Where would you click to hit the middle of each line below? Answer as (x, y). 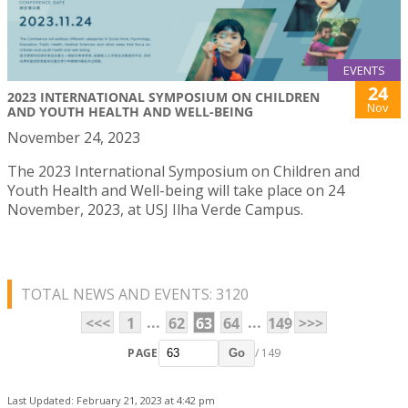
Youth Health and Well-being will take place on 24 (176, 190)
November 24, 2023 (74, 137)
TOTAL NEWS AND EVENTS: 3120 (135, 294)
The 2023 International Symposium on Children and (184, 171)
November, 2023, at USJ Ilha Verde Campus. (155, 209)
